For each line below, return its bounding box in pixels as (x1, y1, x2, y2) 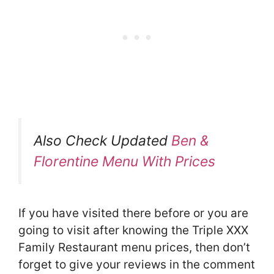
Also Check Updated (34, 132, 171, 150)
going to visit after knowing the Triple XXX (18, 223, 248, 238)
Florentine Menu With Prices (34, 153, 215, 171)
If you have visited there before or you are (18, 206, 248, 221)
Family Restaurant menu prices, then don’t (18, 240, 250, 255)
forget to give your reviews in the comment (18, 257, 255, 272)
